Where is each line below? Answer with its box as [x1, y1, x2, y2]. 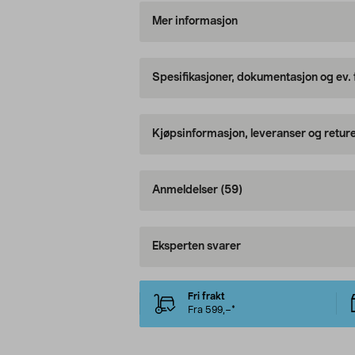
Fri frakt [187, 292, 225, 302]
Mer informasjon [151, 16, 238, 28]
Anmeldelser [151, 185, 220, 197]
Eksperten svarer [151, 241, 241, 253]
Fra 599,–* [187, 305, 235, 315]
